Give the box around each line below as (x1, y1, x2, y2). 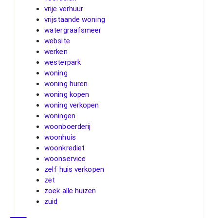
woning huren (44, 79, 88, 88)
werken (44, 47, 68, 56)
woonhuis (44, 132, 76, 142)
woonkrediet (44, 143, 85, 152)
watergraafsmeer (44, 25, 102, 35)
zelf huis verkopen (44, 164, 104, 174)
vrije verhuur (44, 4, 84, 13)
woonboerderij (44, 122, 91, 131)
